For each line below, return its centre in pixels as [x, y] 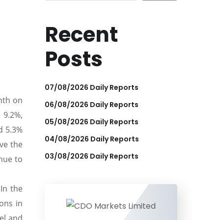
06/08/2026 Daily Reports [92, 104]
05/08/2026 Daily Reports [92, 122]
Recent [81, 34]
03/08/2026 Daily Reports [92, 156]
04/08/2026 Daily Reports [92, 139]
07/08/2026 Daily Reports [92, 87]
